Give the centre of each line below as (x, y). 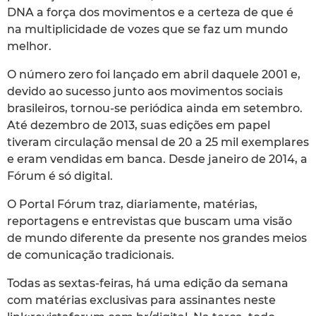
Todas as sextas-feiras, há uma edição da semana (148, 283)
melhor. (29, 46)
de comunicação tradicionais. (91, 255)
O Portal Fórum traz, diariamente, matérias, (132, 204)
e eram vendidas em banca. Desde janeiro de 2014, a (157, 159)
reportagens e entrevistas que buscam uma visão (150, 221)
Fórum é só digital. (60, 176)
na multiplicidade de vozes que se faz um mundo (147, 29)
